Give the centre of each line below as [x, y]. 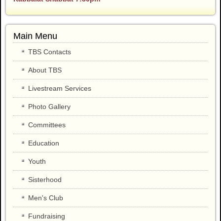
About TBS [45, 70]
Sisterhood [45, 180]
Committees [47, 125]
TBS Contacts [50, 52]
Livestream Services [60, 89]
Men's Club [46, 198]
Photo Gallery [49, 107]
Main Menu [35, 36]
